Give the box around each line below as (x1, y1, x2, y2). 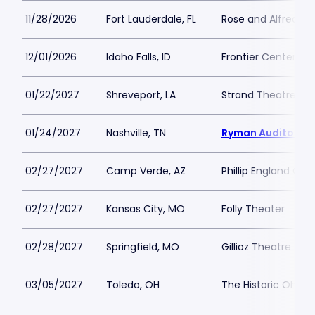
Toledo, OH (106, 278, 160, 292)
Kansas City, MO (106, 202, 185, 216)
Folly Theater (221, 202, 285, 216)
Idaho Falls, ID (106, 50, 171, 64)
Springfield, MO (106, 240, 179, 254)
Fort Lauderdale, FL (106, 12, 196, 26)
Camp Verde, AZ (106, 164, 186, 178)
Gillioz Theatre (221, 240, 291, 254)
